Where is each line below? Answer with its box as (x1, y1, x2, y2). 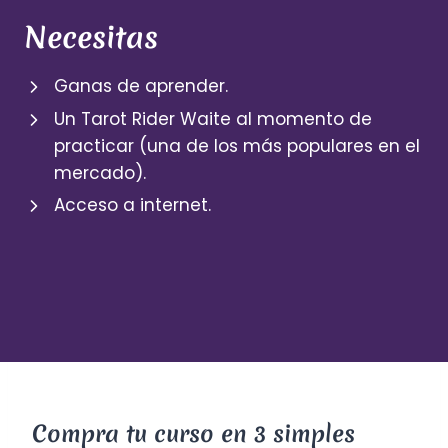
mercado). (54, 161, 146, 186)
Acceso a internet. (54, 193, 211, 218)
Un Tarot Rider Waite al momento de (54, 107, 372, 132)
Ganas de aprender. (54, 74, 228, 99)
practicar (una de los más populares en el (54, 134, 420, 159)
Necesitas (24, 17, 158, 59)
